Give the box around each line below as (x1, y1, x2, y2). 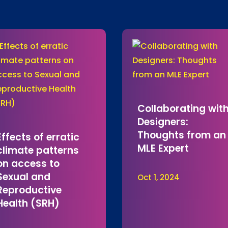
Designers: (137, 115, 189, 129)
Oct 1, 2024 (137, 172, 180, 183)
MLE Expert (137, 141, 189, 156)
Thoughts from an (137, 128, 226, 142)
